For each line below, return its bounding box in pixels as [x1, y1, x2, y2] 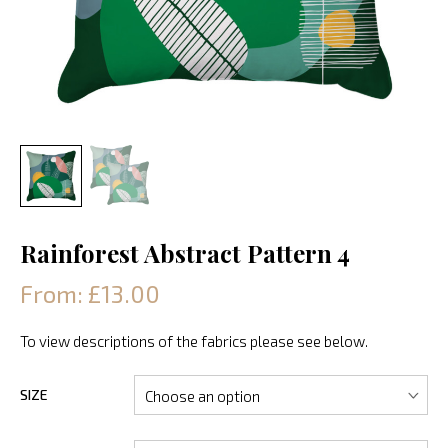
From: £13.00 [20, 278, 160, 308]
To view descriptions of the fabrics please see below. [20, 331, 368, 350]
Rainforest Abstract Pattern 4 [20, 236, 350, 269]
